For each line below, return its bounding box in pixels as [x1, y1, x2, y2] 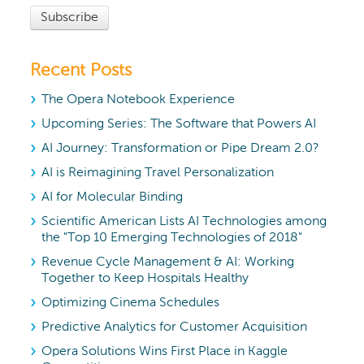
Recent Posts [30, 63, 132, 80]
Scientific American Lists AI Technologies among [41, 215, 327, 229]
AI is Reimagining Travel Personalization [41, 167, 275, 180]
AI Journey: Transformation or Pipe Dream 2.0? [41, 142, 320, 156]
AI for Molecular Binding [41, 191, 184, 205]
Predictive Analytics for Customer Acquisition [41, 321, 308, 335]
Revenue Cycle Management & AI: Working [41, 256, 295, 270]
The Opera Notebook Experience [41, 93, 236, 107]
